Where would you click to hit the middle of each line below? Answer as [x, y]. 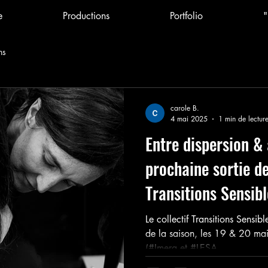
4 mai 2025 [189, 119]
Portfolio [186, 16]
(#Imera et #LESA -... [188, 248]
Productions [86, 16]
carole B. [185, 108]
